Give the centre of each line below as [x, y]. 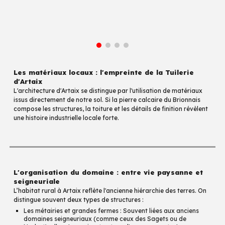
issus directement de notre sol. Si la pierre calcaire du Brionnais [107, 100]
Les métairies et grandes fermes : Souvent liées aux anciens [111, 211]
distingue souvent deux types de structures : [79, 200]
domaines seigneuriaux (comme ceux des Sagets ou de [105, 219]
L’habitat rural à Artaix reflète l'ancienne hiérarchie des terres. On [110, 191]
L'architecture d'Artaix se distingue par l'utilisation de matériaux [108, 91]
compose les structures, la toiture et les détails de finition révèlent [111, 109]
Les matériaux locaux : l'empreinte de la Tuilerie [104, 72]
